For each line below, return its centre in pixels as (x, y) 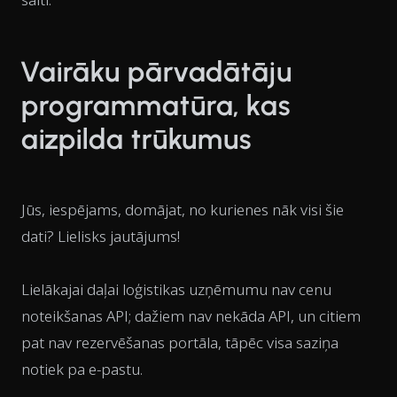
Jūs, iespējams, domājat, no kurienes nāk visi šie (183, 210)
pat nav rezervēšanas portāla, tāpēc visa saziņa (180, 343)
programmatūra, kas (156, 106)
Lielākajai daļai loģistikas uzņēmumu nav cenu (176, 290)
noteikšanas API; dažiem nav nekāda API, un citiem (191, 316)
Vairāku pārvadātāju (157, 72)
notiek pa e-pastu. (82, 370)
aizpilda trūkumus (137, 140)
